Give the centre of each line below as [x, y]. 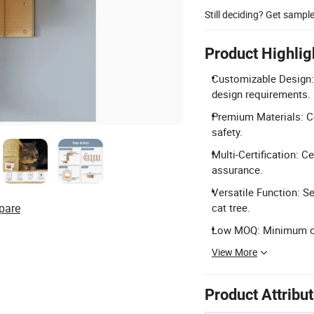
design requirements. [261, 94]
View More [234, 252]
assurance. [237, 170]
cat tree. [231, 207]
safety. [227, 132]
